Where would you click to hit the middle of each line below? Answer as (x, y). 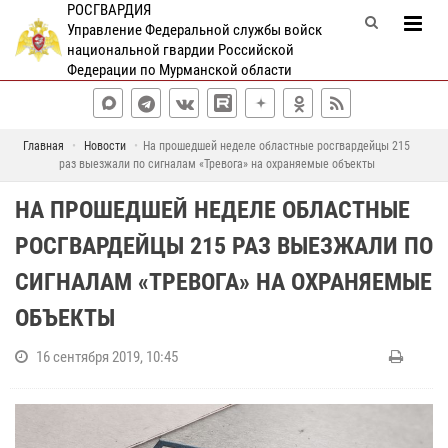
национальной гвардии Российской (180, 50)
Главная (43, 146)
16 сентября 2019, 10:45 (107, 357)
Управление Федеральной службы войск (194, 30)
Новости (105, 146)
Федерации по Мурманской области (179, 70)
